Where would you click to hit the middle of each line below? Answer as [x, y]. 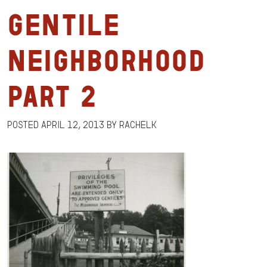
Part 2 [52, 96]
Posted [24, 125]
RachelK [138, 125]
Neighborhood [106, 60]
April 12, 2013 [73, 125]
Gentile [64, 25]
